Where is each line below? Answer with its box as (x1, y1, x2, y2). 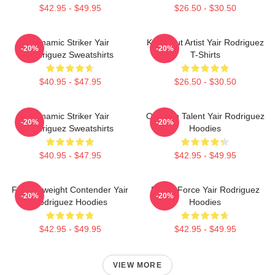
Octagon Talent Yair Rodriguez (145, 111, 265, 121)
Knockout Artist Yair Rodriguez (146, 37, 264, 47)
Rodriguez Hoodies (33, 197, 107, 207)
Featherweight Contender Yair (12, 185, 128, 195)
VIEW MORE (113, 261, 162, 269)
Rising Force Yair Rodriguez (150, 185, 260, 195)
